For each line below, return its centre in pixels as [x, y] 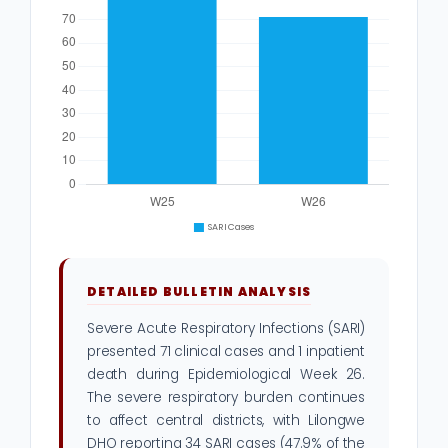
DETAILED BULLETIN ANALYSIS [199, 292]
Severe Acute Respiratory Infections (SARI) [226, 329]
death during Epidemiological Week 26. [226, 375]
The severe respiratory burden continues [226, 398]
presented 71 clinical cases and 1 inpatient [226, 352]
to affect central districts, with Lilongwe [226, 421]
